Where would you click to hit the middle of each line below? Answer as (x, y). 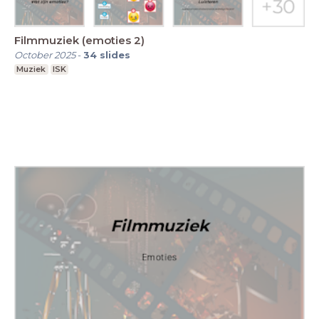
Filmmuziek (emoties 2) (79, 40)
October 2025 (45, 54)
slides (115, 54)
